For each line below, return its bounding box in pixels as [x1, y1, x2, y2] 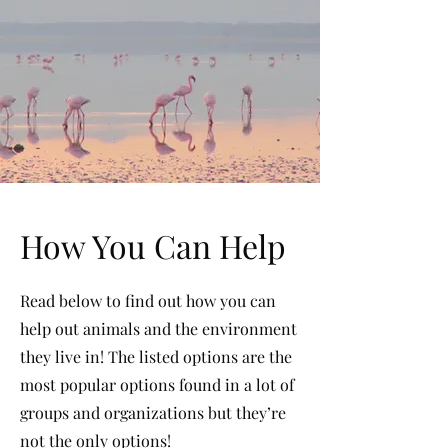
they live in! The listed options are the [20, 346, 292, 367]
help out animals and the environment [20, 318, 297, 339]
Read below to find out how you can [20, 290, 276, 311]
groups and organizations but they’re [20, 402, 286, 423]
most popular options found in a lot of [20, 374, 294, 395]
